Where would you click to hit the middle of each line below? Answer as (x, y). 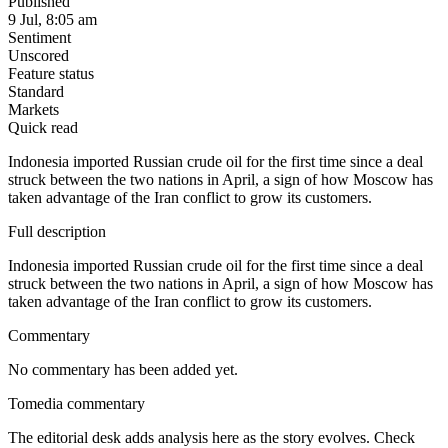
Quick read (43, 128)
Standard (36, 92)
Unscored (38, 56)
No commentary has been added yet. (123, 370)
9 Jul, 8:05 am (52, 20)
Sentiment (39, 38)
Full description (57, 232)
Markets (33, 110)
